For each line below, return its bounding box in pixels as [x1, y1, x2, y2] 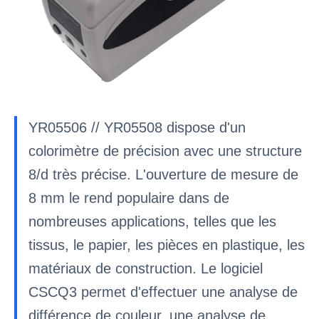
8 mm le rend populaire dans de [28, 190, 229, 206]
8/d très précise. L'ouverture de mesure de [28, 167, 298, 182]
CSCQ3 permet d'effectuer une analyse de [28, 284, 298, 300]
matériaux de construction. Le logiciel [28, 261, 263, 276]
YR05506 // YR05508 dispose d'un [28, 120, 246, 135]
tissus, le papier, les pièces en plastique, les [28, 237, 305, 253]
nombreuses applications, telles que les [28, 214, 276, 229]
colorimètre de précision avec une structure [28, 143, 302, 159]
